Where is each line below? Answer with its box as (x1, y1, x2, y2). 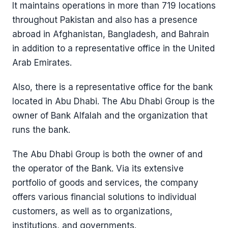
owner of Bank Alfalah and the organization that (12, 110, 208, 121)
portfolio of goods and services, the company (12, 178, 198, 188)
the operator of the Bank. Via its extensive (12, 163, 184, 174)
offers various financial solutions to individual (12, 192, 196, 202)
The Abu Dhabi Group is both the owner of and (12, 149, 203, 159)
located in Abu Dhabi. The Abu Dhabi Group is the (12, 96, 215, 106)
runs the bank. (12, 125, 70, 135)
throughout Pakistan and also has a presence (12, 15, 197, 25)
